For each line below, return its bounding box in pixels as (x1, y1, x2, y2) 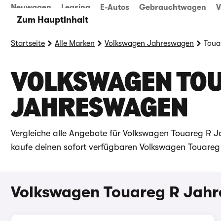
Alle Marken (55, 39, 95, 48)
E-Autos (100, 3, 129, 12)
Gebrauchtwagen (139, 3, 206, 12)
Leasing (61, 3, 90, 12)
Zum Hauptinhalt (16, 15, 88, 25)
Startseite (11, 39, 45, 48)
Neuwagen (11, 3, 51, 12)
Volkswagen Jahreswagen (105, 39, 194, 48)
